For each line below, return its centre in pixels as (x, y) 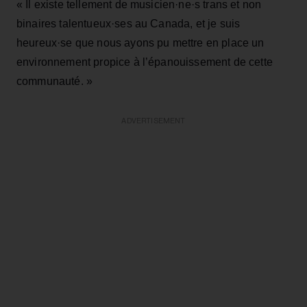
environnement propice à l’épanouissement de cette (145, 62)
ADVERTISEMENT (153, 121)
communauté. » (55, 81)
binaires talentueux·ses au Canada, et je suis (128, 23)
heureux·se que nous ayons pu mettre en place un (140, 42)
